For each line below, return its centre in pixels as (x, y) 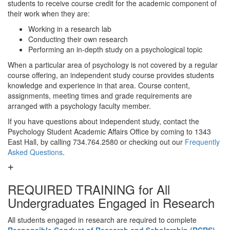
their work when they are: (49, 13)
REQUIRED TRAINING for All (89, 189)
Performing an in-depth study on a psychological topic (115, 49)
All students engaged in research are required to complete (102, 220)
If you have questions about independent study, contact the (103, 121)
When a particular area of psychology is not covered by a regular (113, 65)
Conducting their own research (78, 39)
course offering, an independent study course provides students (111, 75)
